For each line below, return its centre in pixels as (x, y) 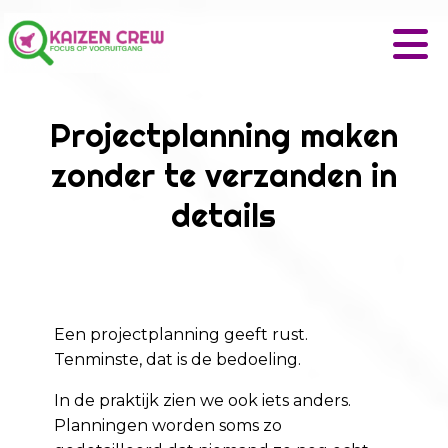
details (224, 215)
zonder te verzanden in (223, 175)
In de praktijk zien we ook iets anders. (203, 401)
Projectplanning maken (223, 135)
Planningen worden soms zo (168, 426)
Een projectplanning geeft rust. (181, 335)
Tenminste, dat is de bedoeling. (178, 360)
